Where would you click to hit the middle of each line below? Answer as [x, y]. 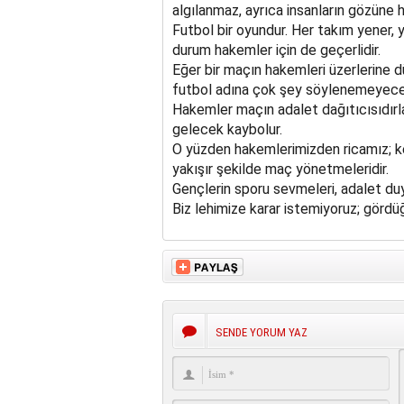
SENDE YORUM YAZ [261, 332]
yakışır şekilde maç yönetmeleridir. [280, 169]
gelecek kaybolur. [227, 129]
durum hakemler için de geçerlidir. [276, 50]
